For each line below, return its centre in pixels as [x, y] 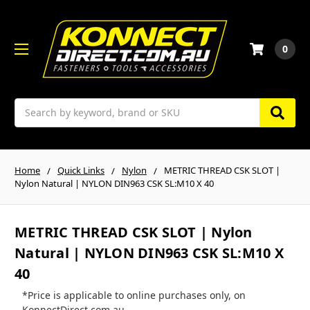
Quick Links [81, 170]
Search [30, 105]
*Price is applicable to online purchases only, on [134, 295]
